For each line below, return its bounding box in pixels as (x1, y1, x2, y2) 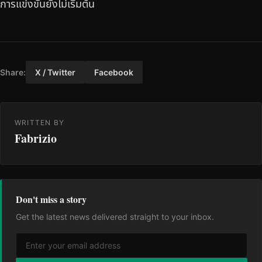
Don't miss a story (16, 192, 87, 206)
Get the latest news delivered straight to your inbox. (16, 211, 214, 222)
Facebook (94, 67, 133, 77)
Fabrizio (15, 129, 57, 147)
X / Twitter (35, 67, 75, 77)
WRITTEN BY (15, 118, 64, 127)
